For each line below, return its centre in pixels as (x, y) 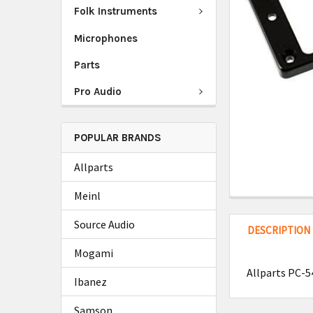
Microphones (106, 38)
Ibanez (90, 282)
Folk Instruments (116, 12)
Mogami (94, 253)
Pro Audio (98, 91)
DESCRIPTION (279, 230)
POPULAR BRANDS (118, 138)
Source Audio (104, 224)
